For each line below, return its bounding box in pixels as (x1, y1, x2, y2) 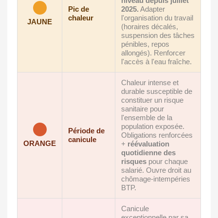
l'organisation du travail (121, 14, 193, 22)
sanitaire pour (121, 105, 164, 113)
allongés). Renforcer (121, 49, 185, 57)
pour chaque (146, 157, 188, 166)
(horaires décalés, (121, 22, 178, 31)
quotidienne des (121, 148, 176, 157)
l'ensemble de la (121, 113, 172, 122)
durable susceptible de (121, 87, 192, 96)
